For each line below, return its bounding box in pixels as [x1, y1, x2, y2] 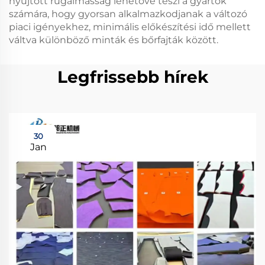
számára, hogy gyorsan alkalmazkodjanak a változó [9, 8, 247, 20]
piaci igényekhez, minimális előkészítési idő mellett [9, 21, 251, 33]
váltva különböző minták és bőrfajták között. [9, 34, 218, 46]
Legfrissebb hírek [57, 67, 208, 87]
